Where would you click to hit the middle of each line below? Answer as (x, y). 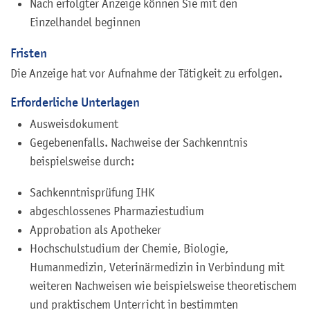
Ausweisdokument (74, 124)
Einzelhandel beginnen (85, 22)
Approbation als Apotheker (95, 230)
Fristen (29, 53)
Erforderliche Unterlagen (75, 102)
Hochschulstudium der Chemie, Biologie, (129, 249)
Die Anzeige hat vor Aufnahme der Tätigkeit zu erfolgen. (146, 74)
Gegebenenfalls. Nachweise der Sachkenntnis (139, 143)
